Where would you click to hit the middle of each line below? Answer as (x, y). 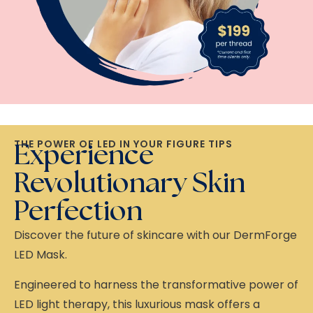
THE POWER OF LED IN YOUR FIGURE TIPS (123, 144)
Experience (84, 156)
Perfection (78, 212)
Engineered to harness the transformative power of (156, 284)
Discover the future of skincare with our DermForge (155, 235)
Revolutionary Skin (130, 184)
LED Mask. (41, 255)
